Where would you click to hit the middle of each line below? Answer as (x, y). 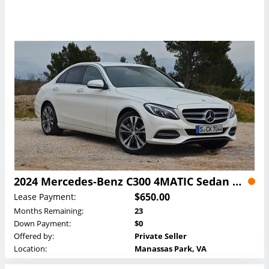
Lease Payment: (45, 197)
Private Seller (161, 236)
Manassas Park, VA (171, 248)
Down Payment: (42, 223)
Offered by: (34, 236)
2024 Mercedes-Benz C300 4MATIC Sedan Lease (237, 181)
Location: (30, 248)
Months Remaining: (49, 210)
